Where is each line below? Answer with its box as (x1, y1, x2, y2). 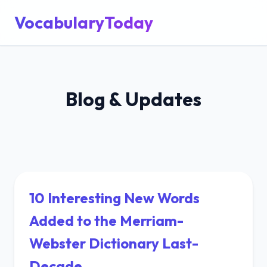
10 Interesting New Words (29, 189, 200, 207)
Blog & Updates (66, 87, 201, 111)
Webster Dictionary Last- (29, 234, 198, 252)
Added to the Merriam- (29, 212, 184, 229)
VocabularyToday (14, 12, 153, 33)
